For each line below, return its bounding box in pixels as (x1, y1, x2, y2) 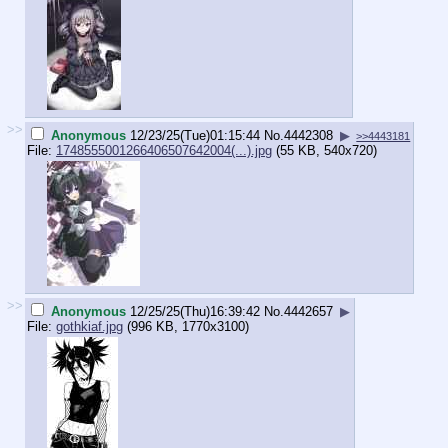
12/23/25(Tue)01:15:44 (130, 127, 260, 143)
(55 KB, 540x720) (272, 142, 377, 158)
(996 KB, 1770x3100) (123, 318, 249, 334)
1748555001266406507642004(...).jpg (56, 142, 272, 158)
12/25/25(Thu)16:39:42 (130, 303, 260, 319)
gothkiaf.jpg (56, 318, 123, 334)
